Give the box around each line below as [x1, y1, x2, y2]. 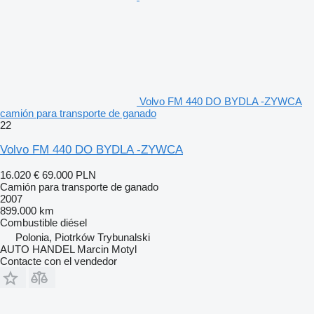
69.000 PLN [42, 168, 96, 181]
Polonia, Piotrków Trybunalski [15, 231, 150, 243]
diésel [60, 216, 87, 228]
